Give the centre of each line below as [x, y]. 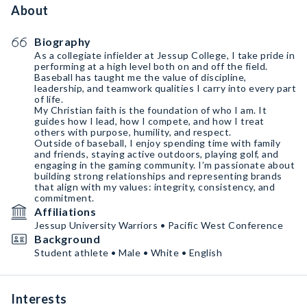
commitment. [64, 198]
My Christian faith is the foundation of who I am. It [150, 110]
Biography [63, 41]
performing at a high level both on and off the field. [151, 66]
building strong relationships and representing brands [158, 176]
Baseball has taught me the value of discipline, [140, 77]
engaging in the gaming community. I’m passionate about [164, 165]
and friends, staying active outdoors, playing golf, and [157, 154]
